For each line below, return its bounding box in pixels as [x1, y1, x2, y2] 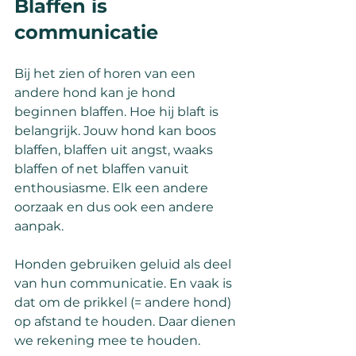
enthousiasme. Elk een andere [14, 180, 211, 196]
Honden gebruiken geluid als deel [14, 257, 234, 273]
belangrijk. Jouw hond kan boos [14, 123, 219, 139]
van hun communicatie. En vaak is [14, 276, 235, 292]
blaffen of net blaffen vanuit [14, 161, 192, 177]
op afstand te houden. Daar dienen [14, 314, 239, 330]
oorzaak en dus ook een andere [14, 199, 217, 215]
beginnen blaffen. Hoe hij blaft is [14, 104, 222, 120]
